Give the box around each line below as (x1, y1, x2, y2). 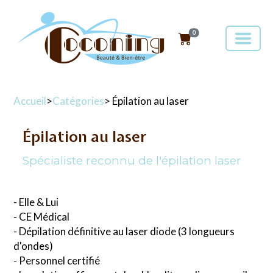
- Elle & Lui (13, 196, 58, 208)
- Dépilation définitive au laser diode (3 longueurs (13, 225, 235, 238)
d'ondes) (13, 239, 53, 252)
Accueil (13, 94, 46, 107)
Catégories (52, 94, 104, 107)
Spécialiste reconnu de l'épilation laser (23, 154, 241, 168)
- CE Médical (13, 210, 69, 223)
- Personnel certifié (13, 254, 100, 267)
